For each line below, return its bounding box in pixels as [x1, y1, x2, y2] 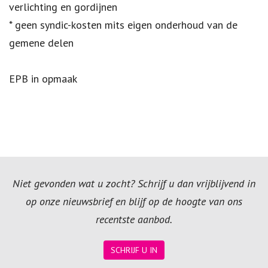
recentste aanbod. [96, 212, 172, 226]
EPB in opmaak [9, 71, 77, 86]
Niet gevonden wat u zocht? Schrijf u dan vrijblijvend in [13, 176, 255, 190]
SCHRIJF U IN [111, 244, 157, 255]
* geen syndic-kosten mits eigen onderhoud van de [9, 17, 237, 32]
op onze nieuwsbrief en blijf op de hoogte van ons [26, 194, 242, 208]
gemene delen [9, 35, 74, 50]
